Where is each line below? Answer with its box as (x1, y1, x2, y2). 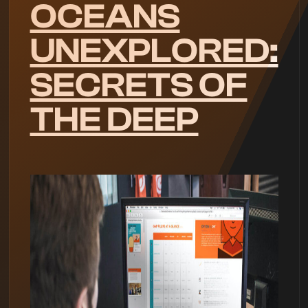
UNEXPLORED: (30, 31, 278, 71)
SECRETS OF (30, 65, 247, 105)
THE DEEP (30, 100, 199, 140)
